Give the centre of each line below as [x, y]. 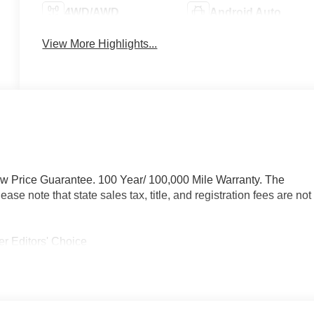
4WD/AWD [92, 12]
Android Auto [245, 12]
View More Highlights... [100, 43]
